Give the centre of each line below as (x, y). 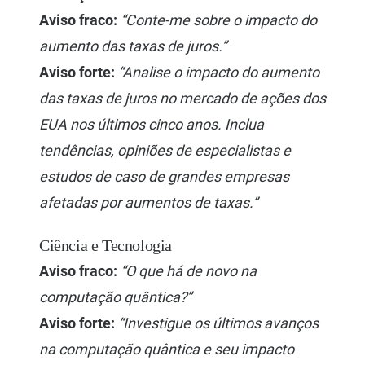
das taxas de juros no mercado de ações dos (182, 99)
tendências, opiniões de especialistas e (165, 151)
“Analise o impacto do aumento (219, 73)
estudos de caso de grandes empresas (164, 177)
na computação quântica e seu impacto (167, 350)
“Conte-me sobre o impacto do (219, 20)
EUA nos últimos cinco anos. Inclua (152, 125)
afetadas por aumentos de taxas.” (148, 203)
